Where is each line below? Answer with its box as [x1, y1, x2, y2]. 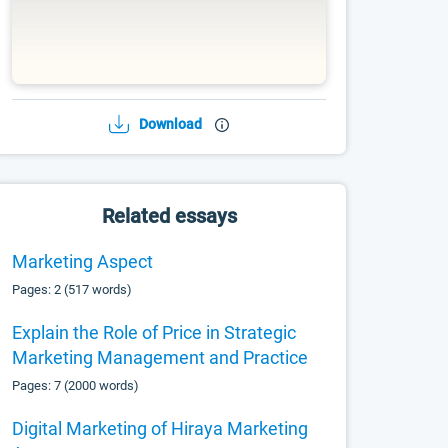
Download [139, 116, 203, 132]
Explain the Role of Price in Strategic [12, 322, 297, 343]
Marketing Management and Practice [12, 347, 309, 368]
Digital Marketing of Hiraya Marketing [12, 418, 309, 439]
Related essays [101, 204, 237, 228]
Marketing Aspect [12, 251, 154, 272]
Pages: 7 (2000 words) [12, 378, 140, 393]
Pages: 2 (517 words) [12, 282, 133, 297]
